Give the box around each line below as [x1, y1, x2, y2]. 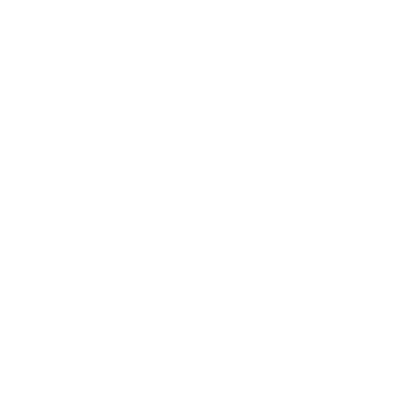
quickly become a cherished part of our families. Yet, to [31, 118, 361, 135]
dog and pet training [31, 212, 153, 229]
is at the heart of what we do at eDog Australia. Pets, [31, 80, 345, 97]
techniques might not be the [153, 212, 326, 229]
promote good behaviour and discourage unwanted [31, 306, 339, 323]
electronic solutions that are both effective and [31, 249, 313, 267]
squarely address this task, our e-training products [31, 287, 333, 304]
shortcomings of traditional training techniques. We [31, 174, 336, 191]
